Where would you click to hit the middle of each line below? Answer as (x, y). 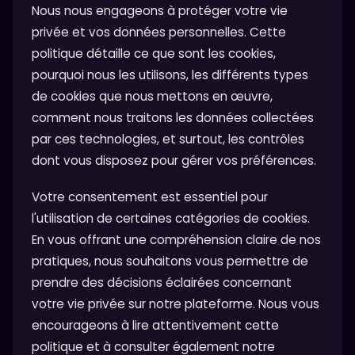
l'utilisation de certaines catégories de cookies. (171, 219)
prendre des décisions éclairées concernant (162, 283)
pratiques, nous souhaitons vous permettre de (170, 261)
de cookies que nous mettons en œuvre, (152, 97)
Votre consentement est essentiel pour (150, 197)
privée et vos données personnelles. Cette (159, 32)
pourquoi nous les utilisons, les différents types (170, 75)
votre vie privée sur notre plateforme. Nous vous (176, 304)
